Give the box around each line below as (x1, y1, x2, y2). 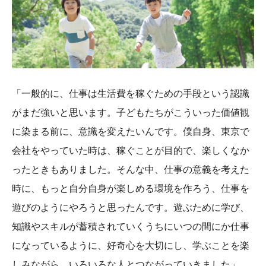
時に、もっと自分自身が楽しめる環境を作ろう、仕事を (12, 181, 249, 195)
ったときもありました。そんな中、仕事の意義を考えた (12, 162, 249, 176)
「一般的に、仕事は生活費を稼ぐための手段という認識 (12, 86, 249, 100)
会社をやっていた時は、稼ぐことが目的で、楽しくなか (12, 143, 249, 157)
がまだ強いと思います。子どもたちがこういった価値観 (12, 105, 249, 119)
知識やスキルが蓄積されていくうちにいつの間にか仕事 (12, 219, 249, 233)
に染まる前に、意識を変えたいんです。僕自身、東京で (12, 124, 249, 138)
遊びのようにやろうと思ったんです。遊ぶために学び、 (12, 200, 249, 214)
